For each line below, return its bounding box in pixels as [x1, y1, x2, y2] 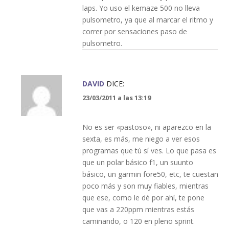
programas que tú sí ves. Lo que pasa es [82, 145, 216, 155]
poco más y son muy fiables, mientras [82, 180, 209, 191]
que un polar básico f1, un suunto [82, 157, 193, 167]
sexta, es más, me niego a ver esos [82, 133, 200, 144]
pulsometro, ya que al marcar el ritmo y [82, 14, 213, 25]
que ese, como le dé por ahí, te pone [82, 192, 204, 202]
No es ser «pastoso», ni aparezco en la [82, 122, 211, 132]
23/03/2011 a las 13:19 [82, 93, 151, 102]
